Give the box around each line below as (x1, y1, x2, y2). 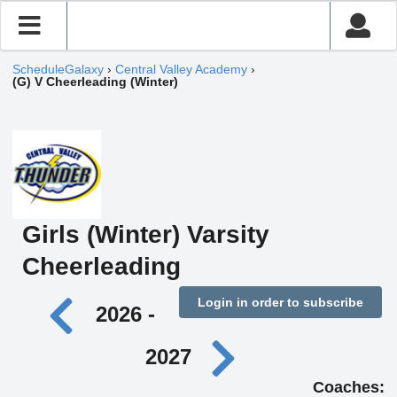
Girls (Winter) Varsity (21, 221, 269, 248)
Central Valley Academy (115, 62, 247, 76)
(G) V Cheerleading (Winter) (12, 74, 178, 89)
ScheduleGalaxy (12, 62, 104, 76)
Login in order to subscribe (197, 295, 363, 309)
